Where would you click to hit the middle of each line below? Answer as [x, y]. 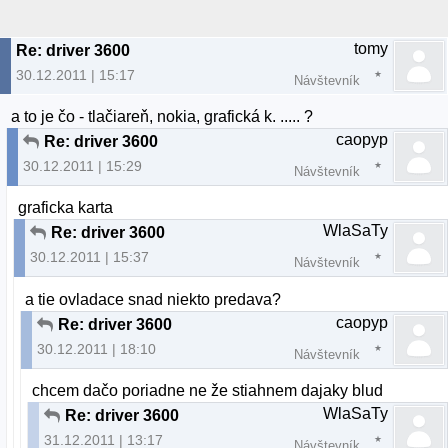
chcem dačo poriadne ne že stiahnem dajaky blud [208, 390]
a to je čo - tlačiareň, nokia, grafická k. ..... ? [162, 117]
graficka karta [66, 208]
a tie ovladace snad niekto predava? [153, 299]
